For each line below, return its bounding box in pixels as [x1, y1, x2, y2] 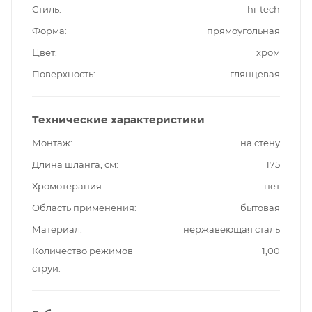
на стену [240, 137, 280, 149]
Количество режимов [32, 245, 133, 257]
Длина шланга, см [32, 159, 116, 171]
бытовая [240, 202, 280, 214]
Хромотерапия [32, 180, 102, 192]
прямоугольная [207, 25, 280, 37]
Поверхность [32, 68, 93, 80]
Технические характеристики [32, 113, 205, 127]
